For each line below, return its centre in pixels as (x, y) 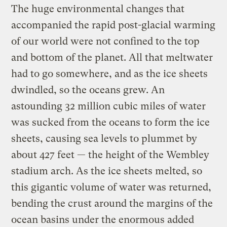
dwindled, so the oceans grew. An (88, 90)
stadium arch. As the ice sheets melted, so (107, 171)
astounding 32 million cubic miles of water (109, 106)
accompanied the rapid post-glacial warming (113, 25)
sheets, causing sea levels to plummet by (104, 138)
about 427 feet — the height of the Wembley (110, 155)
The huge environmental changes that (98, 9)
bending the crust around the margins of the (112, 203)
